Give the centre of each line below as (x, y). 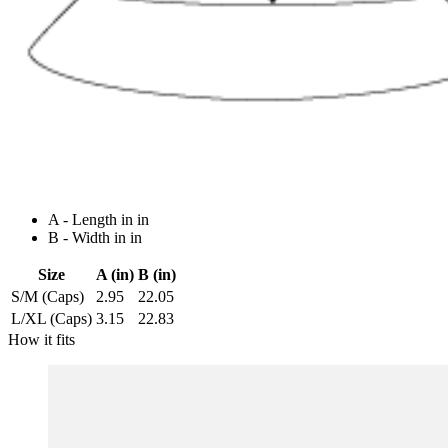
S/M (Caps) (47, 297)
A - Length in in (98, 220)
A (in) (115, 275)
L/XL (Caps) (51, 319)
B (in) (157, 275)
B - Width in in (95, 238)
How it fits (41, 340)
